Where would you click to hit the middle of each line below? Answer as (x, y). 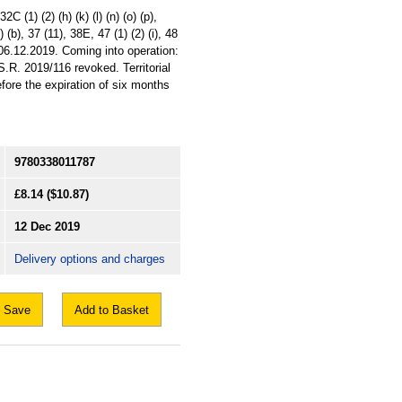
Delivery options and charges (90, 259)
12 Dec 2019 (47, 227)
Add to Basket (112, 310)
